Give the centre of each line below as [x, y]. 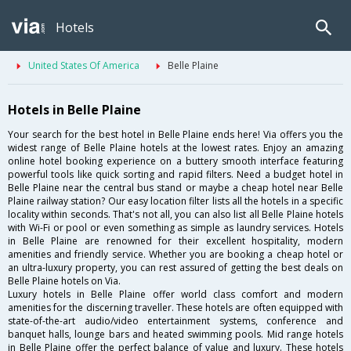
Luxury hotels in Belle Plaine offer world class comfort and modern [175, 295]
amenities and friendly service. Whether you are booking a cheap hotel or [175, 255]
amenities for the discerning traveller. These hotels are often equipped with [175, 308]
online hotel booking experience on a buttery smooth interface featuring [175, 161]
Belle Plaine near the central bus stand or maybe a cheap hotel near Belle [175, 188]
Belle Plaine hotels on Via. [64, 281]
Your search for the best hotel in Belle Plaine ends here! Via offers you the [175, 135]
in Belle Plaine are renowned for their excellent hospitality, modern [175, 241]
